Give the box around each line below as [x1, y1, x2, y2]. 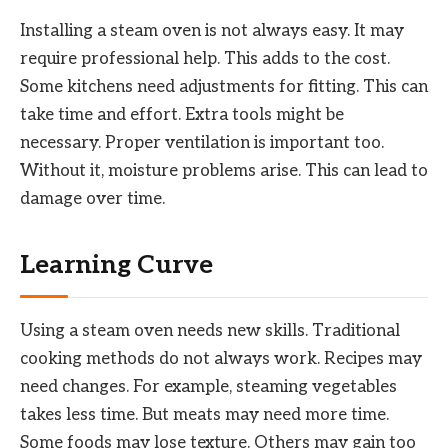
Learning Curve [20, 250, 213, 282]
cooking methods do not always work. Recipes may [20, 349, 422, 370]
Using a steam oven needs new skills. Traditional [20, 321, 400, 342]
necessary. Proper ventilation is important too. [20, 132, 384, 153]
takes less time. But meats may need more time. [20, 405, 389, 426]
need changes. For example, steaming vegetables [20, 377, 397, 398]
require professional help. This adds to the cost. [20, 48, 390, 69]
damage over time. [20, 188, 165, 209]
